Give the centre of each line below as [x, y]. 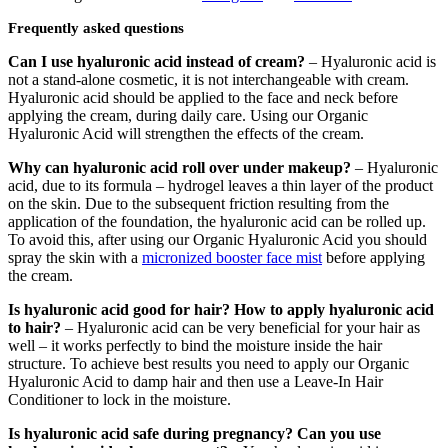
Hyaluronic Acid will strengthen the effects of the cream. [186, 133]
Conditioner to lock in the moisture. [119, 399]
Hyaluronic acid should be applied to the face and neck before [203, 97]
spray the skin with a [75, 257]
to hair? [34, 327]
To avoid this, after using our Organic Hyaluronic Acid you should [217, 239]
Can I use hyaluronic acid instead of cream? [158, 61]
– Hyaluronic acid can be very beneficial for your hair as [240, 327]
